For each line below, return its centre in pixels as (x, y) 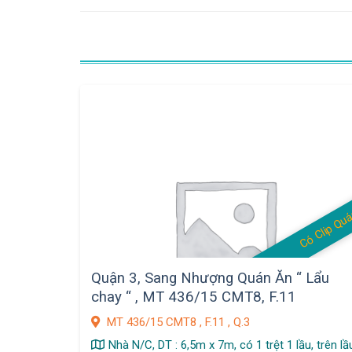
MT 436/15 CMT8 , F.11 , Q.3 (177, 323)
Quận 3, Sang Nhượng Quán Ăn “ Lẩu (211, 278)
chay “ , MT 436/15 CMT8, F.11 (194, 297)
